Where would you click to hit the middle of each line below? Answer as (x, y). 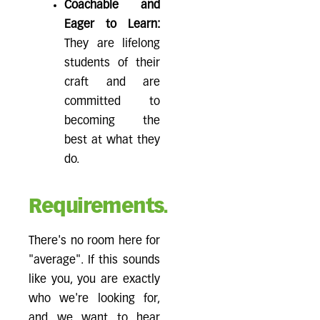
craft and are (112, 83)
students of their (112, 64)
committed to (112, 102)
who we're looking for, (94, 299)
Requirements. (98, 207)
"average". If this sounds (94, 261)
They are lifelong (112, 44)
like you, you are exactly (94, 280)
